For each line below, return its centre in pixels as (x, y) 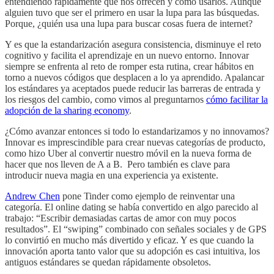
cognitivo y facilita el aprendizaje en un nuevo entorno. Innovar (127, 55)
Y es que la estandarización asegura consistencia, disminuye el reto (133, 44)
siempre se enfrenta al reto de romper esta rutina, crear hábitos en (129, 66)
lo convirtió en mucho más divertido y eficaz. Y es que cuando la (129, 240)
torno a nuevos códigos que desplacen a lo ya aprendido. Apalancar (135, 77)
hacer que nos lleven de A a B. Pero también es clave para (117, 164)
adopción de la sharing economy (67, 110)
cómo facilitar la (237, 99)
